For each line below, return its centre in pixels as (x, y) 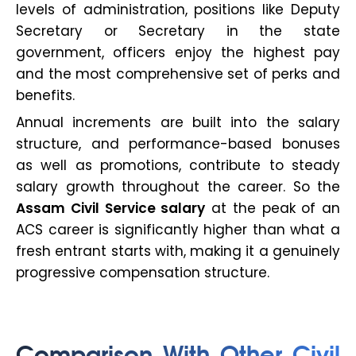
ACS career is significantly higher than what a (178, 229)
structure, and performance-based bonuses (178, 143)
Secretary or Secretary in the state (178, 31)
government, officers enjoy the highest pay (178, 52)
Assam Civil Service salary (111, 208)
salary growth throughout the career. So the (178, 186)
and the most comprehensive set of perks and (178, 74)
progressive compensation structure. (143, 272)
